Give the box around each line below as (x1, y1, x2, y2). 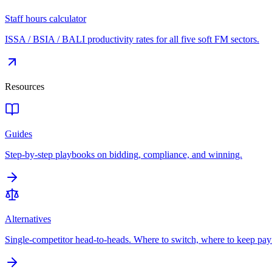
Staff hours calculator (5, 13, 86, 24)
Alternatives (5, 214, 51, 224)
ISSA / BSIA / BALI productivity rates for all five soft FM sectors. (5, 34, 259, 44)
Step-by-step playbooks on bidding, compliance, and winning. (5, 149, 242, 160)
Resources (5, 81, 44, 92)
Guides (5, 129, 32, 139)
